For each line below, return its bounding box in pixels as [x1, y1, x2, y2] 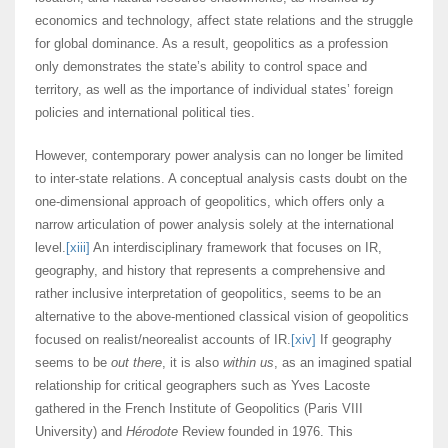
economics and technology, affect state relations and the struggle [35, 13, 413, 29]
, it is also [162, 355, 223, 371]
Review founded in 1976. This [178, 424, 353, 440]
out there [111, 355, 162, 371]
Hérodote [126, 424, 178, 440]
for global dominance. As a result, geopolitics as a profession [35, 36, 388, 52]
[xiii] [66, 240, 90, 256]
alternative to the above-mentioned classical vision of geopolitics [35, 309, 409, 325]
